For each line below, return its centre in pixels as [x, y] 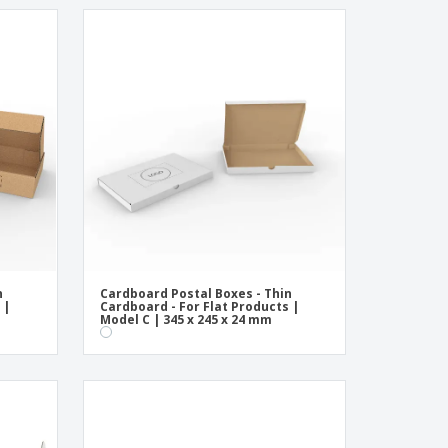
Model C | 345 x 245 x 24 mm [185, 319]
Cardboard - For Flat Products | [199, 306]
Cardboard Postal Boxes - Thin [195, 293]
